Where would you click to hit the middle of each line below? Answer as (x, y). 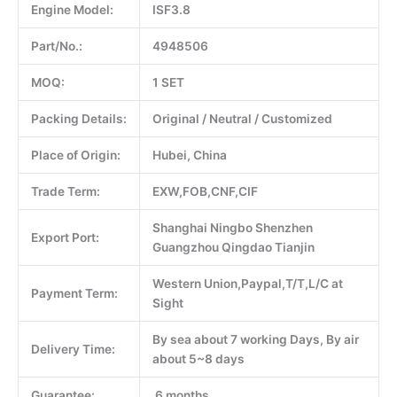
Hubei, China (189, 155)
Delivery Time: (73, 349)
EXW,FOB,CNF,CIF (205, 191)
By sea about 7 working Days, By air (255, 339)
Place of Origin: (75, 155)
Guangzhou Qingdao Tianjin (233, 247)
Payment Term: (74, 293)
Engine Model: (72, 9)
